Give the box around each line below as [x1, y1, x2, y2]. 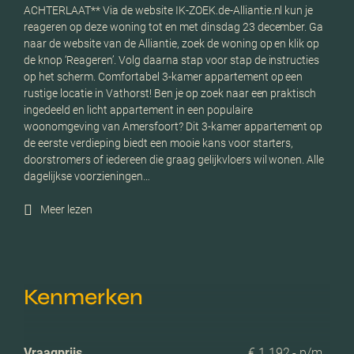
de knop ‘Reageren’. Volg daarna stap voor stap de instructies [24, 53, 320, 66]
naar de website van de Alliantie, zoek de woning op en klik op [24, 36, 320, 50]
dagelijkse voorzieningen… [24, 169, 150, 183]
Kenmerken [24, 283, 143, 311]
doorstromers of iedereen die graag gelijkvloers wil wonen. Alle [24, 153, 325, 166]
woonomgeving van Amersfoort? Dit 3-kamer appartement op [24, 119, 323, 133]
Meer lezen [40, 203, 92, 217]
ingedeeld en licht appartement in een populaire [24, 103, 253, 116]
